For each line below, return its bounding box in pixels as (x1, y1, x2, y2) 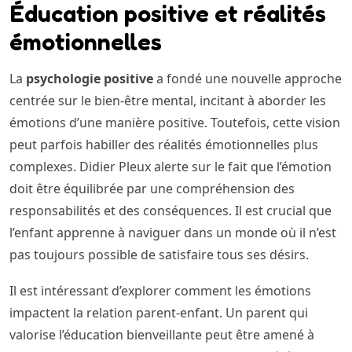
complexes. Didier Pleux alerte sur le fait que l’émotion (9, 158, 332, 176)
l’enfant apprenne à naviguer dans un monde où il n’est (9, 224, 336, 242)
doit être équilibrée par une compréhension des (9, 180, 295, 198)
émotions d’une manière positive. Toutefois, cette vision (9, 114, 340, 132)
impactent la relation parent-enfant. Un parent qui (9, 304, 308, 322)
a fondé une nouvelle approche (153, 70, 342, 88)
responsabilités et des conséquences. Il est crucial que (9, 202, 332, 220)
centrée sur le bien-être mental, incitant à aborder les (9, 92, 326, 110)
